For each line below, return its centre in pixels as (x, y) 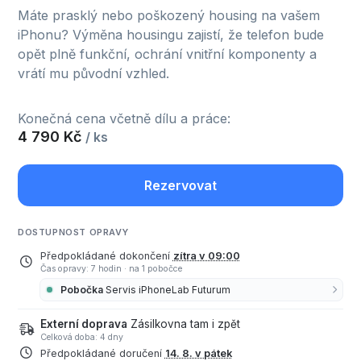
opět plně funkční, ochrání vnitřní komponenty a (167, 54)
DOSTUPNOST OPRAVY (73, 232)
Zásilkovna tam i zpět (185, 324)
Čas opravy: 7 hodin (82, 269)
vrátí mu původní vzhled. (93, 74)
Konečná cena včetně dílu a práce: (124, 119)
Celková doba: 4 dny (81, 337)
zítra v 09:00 (206, 256)
